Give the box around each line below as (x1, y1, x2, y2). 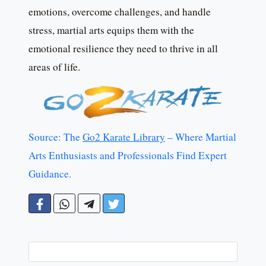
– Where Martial (165, 130, 236, 144)
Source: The (28, 130, 83, 144)
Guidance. (28, 167, 71, 181)
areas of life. (28, 60, 80, 74)
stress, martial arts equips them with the (28, 23, 194, 37)
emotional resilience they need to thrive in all (28, 42, 218, 56)
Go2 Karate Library (83, 130, 165, 144)
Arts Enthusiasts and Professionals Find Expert (28, 148, 227, 163)
